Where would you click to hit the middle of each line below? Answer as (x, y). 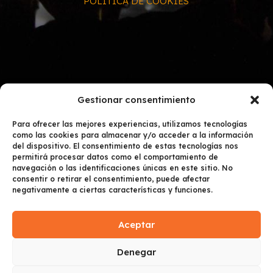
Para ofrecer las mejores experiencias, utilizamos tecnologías (130, 124)
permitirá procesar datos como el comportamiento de (115, 157)
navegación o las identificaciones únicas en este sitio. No (122, 168)
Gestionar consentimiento (136, 100)
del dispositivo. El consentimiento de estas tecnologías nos (125, 146)
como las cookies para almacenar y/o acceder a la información (133, 135)
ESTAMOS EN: (136, 140)
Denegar (136, 252)
